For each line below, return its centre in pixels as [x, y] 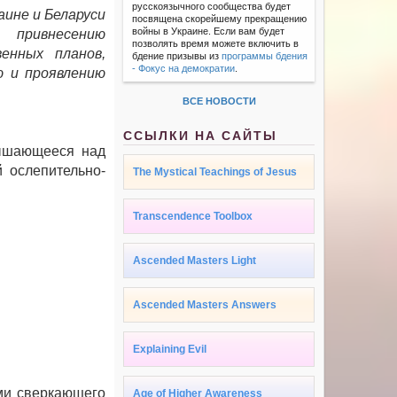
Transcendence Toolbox [193, 217]
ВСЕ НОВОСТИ [219, 101]
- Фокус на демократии [184, 69]
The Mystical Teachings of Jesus [215, 172]
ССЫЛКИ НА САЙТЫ [201, 136]
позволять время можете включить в [216, 44]
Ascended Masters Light [195, 261]
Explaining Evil [170, 350]
